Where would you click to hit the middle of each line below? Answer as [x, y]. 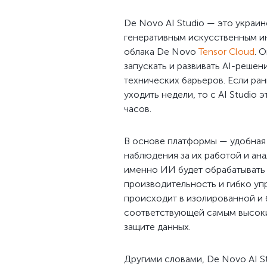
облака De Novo [161, 52]
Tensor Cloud [226, 52]
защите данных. [157, 227]
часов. [138, 109]
